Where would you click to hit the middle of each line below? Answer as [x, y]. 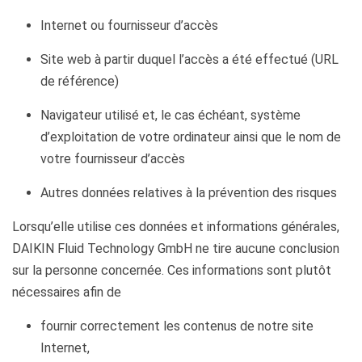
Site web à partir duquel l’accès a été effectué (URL [189, 59]
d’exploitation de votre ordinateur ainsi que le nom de [191, 137]
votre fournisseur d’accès [113, 159]
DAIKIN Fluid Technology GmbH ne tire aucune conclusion [176, 248]
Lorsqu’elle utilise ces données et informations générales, [176, 227]
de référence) [80, 81]
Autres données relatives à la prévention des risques [189, 193]
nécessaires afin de [67, 292]
